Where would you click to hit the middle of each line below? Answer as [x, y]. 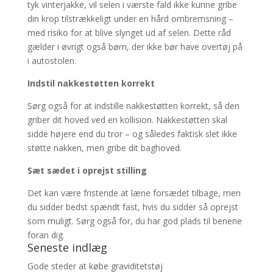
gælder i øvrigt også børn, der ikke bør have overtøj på [135, 47]
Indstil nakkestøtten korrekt [91, 83]
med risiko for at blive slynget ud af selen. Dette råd [129, 33]
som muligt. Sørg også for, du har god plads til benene [134, 221]
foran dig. [46, 235]
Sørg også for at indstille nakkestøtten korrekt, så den [133, 106]
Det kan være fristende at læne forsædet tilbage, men [134, 193]
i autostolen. [51, 61]
